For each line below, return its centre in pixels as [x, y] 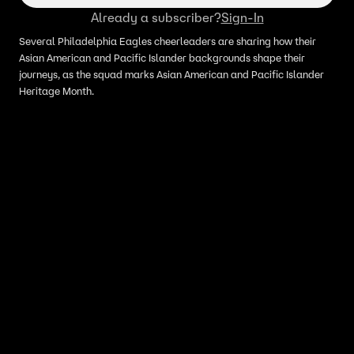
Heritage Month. [56, 91]
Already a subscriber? [156, 17]
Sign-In [242, 17]
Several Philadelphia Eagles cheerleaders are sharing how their [168, 41]
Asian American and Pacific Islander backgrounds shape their [162, 58]
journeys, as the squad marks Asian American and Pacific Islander [171, 75]
